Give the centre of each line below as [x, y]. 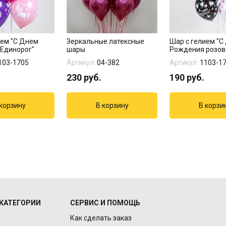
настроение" [190, 58]
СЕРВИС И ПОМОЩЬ [105, 203]
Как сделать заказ [101, 218]
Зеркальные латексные [105, 41]
